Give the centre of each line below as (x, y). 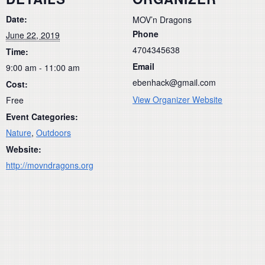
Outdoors (54, 133)
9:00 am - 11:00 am (43, 68)
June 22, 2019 (33, 35)
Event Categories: (42, 117)
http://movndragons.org (50, 165)
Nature (19, 133)
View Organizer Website (177, 100)
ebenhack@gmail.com (174, 83)
